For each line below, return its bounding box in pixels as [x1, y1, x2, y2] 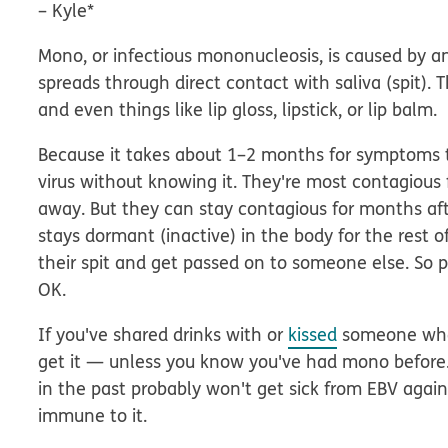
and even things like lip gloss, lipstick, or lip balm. [38, 97, 438, 122]
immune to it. [38, 403, 148, 428]
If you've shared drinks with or [38, 322, 289, 347]
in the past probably [38, 376, 207, 401]
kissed [288, 322, 338, 347]
